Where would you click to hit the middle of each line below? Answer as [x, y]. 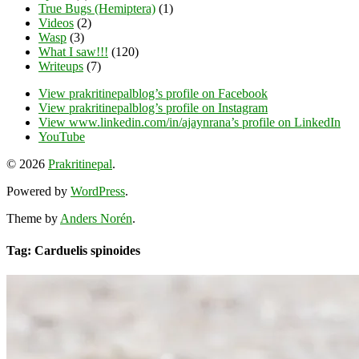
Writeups [61, 67]
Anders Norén [96, 219]
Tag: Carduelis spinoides [73, 250]
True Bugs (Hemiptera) [97, 9]
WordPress [98, 192]
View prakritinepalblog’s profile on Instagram [153, 108]
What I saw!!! [73, 52]
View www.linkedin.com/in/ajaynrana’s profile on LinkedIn [190, 123]
